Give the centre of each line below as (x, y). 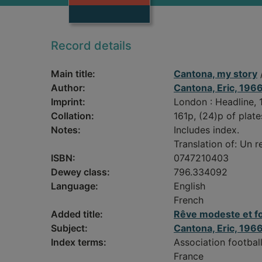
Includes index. (206, 130)
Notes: (66, 130)
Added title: (77, 214)
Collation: (73, 116)
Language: (75, 186)
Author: (68, 88)
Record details (91, 46)
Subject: (69, 228)
